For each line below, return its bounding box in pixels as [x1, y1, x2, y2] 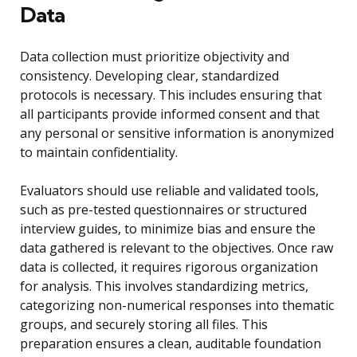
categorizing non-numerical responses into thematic [20, 296, 334, 315]
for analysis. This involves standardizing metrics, [20, 277, 308, 296]
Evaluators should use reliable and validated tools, [20, 182, 319, 200]
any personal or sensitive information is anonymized [20, 124, 334, 143]
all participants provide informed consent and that [20, 105, 320, 124]
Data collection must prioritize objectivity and [20, 48, 289, 66]
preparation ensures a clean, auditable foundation [20, 335, 321, 353]
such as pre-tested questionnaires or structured [20, 201, 307, 219]
